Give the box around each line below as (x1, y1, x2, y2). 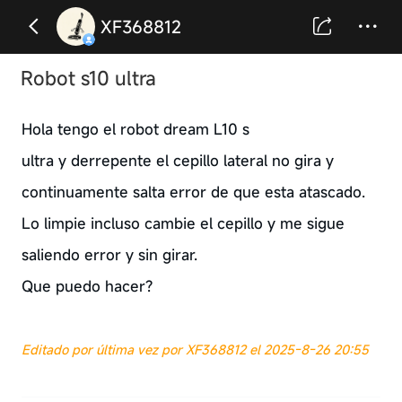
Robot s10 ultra (21, 65, 156, 91)
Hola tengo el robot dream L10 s (21, 118, 249, 139)
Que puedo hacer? (21, 275, 153, 296)
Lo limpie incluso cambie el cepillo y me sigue (21, 213, 345, 233)
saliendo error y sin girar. (21, 244, 197, 265)
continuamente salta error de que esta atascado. (21, 181, 365, 202)
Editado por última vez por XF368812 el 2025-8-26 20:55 (21, 340, 369, 358)
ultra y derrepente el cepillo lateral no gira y (21, 150, 334, 170)
